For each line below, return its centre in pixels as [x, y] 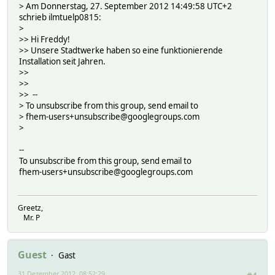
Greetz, [30, 208]
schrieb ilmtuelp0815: [60, 17]
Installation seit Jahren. [62, 61]
